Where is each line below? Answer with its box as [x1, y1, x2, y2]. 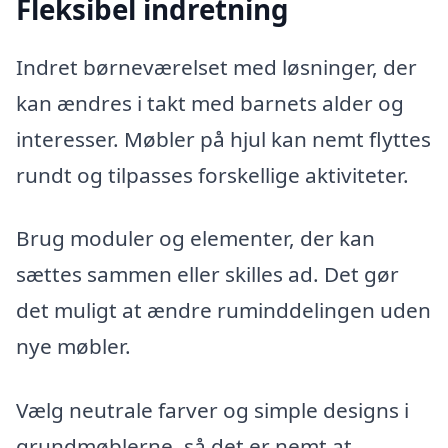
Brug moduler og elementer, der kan [16, 224, 375, 253]
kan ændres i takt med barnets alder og [16, 88, 404, 117]
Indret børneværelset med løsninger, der [16, 52, 417, 81]
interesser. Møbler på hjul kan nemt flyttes [16, 124, 431, 153]
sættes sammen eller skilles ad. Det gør [16, 260, 399, 289]
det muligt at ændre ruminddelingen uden [16, 296, 431, 325]
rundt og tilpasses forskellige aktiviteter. [16, 160, 409, 189]
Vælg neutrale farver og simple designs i [16, 396, 409, 425]
